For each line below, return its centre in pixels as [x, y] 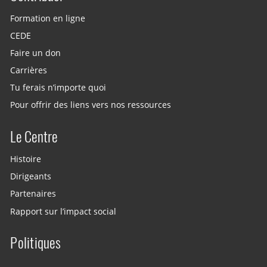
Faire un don [36, 53]
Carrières [29, 70]
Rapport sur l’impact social [63, 211]
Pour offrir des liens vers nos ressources [91, 105]
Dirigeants [31, 176]
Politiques [35, 243]
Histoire [26, 159]
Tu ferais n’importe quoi [58, 87]
